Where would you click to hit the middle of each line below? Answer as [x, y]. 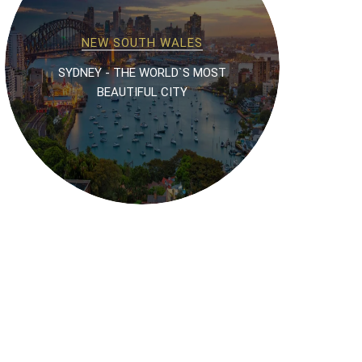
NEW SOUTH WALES [142, 42]
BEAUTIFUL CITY [142, 92]
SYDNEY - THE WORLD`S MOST [142, 72]
